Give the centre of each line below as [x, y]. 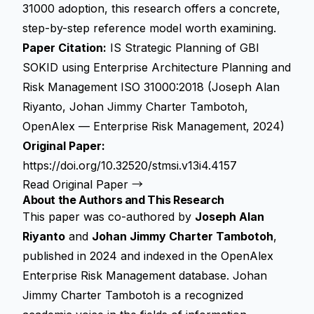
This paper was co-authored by [109, 217]
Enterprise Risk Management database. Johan [145, 275]
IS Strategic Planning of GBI [183, 48]
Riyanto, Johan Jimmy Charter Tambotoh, [135, 107]
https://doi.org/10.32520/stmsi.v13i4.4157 [130, 165]
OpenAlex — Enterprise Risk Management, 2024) [153, 126]
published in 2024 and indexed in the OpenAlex [148, 256]
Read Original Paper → [83, 184]
